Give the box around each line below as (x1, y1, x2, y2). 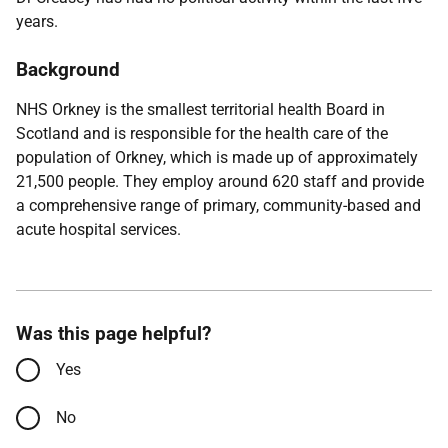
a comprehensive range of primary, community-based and (16, 196, 421, 215)
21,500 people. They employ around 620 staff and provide (16, 172, 424, 191)
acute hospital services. (16, 220, 181, 239)
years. (16, 12, 58, 31)
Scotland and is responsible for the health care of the (16, 124, 388, 143)
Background (16, 58, 120, 81)
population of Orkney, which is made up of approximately (16, 148, 418, 167)
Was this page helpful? (16, 322, 211, 345)
